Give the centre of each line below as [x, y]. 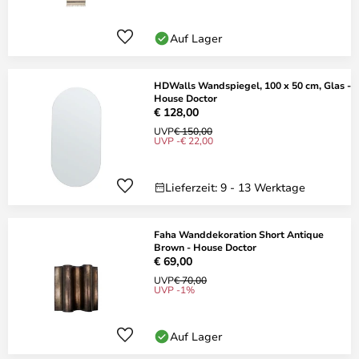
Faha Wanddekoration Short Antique [239, 234]
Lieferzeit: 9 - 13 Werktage [235, 187]
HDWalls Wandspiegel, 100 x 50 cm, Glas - [252, 85]
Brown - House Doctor [205, 247]
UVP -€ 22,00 [184, 140]
